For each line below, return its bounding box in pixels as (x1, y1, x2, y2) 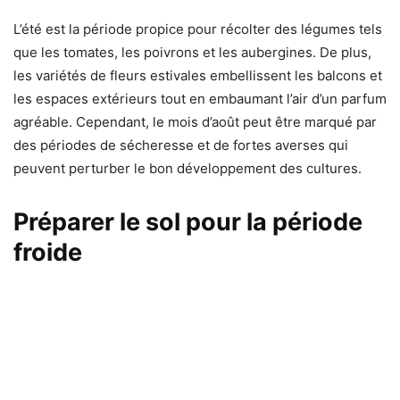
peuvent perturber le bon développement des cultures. (13, 159, 362, 177)
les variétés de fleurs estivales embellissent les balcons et (13, 66, 382, 84)
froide (13, 237, 82, 267)
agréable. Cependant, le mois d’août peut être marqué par (13, 112, 377, 130)
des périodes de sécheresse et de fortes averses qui (13, 136, 348, 154)
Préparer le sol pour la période (13, 206, 362, 237)
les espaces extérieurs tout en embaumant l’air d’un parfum (13, 89, 387, 107)
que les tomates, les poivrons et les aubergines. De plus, (13, 43, 371, 61)
